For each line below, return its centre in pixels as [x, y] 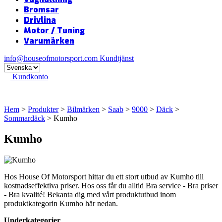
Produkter [43, 109]
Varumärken [49, 41]
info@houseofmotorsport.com [51, 58]
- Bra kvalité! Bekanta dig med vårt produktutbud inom [90, 195]
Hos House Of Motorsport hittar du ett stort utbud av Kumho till [104, 177]
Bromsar [41, 9]
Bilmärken [83, 109]
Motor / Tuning [54, 30]
